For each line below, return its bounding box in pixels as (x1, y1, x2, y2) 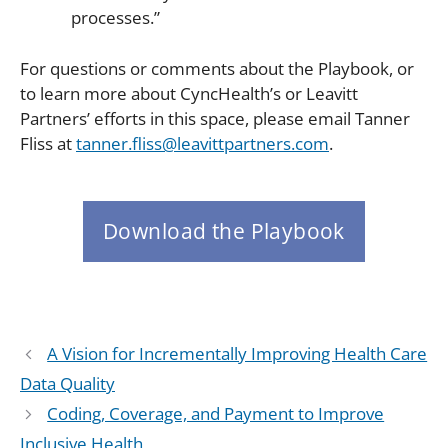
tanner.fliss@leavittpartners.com (76, 131, 329, 155)
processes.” (71, 6, 160, 30)
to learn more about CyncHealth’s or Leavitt (20, 81, 358, 105)
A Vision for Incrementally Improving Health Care (47, 342, 428, 366)
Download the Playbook (103, 217, 345, 246)
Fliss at (20, 131, 76, 155)
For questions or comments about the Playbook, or (20, 56, 414, 80)
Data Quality (20, 372, 115, 396)
